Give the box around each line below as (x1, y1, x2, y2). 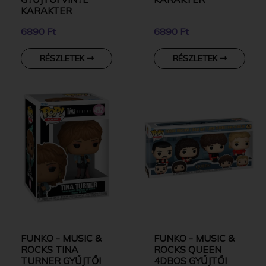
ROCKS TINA (21, 243, 78, 255)
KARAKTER (21, 4, 72, 17)
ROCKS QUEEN (154, 243, 221, 255)
